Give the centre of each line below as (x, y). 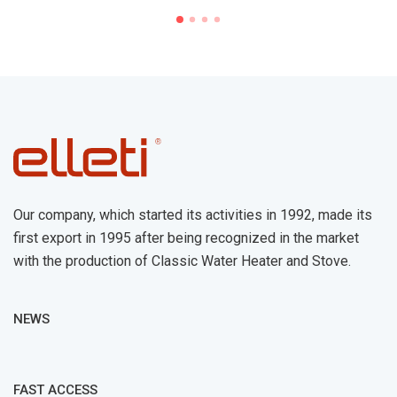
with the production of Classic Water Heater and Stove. (182, 261)
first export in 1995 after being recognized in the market (186, 238)
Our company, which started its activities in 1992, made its (193, 215)
